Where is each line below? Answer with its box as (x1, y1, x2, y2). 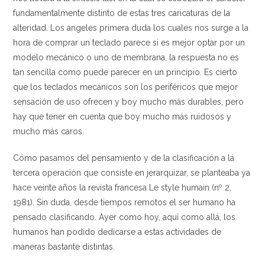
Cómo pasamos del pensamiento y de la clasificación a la (13, 153, 235, 163)
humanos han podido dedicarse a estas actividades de (13, 227, 222, 237)
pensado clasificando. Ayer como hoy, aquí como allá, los (13, 212, 236, 222)
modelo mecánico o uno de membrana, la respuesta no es (13, 53, 240, 62)
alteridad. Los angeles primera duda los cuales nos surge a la (13, 23, 249, 33)
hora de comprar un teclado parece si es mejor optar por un (13, 38, 245, 47)
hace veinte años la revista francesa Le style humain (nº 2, (13, 183, 232, 192)
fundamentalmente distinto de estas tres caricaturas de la (13, 8, 231, 18)
